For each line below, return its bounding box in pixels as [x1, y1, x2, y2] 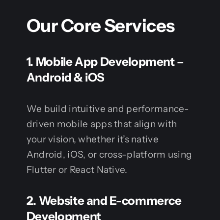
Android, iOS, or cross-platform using [26, 149, 192, 161]
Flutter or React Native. [26, 164, 128, 176]
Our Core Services [26, 15, 175, 37]
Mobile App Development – [35, 55, 185, 69]
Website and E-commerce [38, 193, 182, 208]
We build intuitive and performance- [26, 103, 190, 115]
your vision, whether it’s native [26, 134, 159, 145]
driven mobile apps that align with [26, 118, 177, 130]
